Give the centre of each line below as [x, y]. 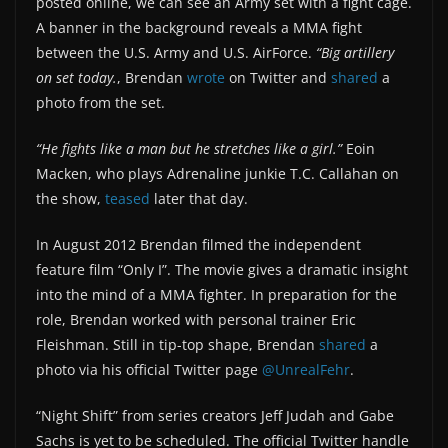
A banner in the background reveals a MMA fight [199, 27]
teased [127, 198]
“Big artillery [355, 52]
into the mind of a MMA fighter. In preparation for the [216, 294]
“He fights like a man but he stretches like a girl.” [189, 148]
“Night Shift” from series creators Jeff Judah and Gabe [215, 415]
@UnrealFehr [306, 369]
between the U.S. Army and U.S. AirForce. [176, 52]
